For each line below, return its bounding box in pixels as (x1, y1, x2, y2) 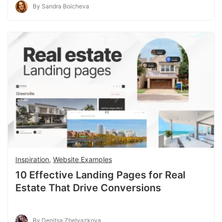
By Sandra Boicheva (33, 2, 89, 10)
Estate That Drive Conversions (15, 182, 161, 194)
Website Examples (53, 155, 112, 164)
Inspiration (15, 155, 49, 164)
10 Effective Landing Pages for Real (15, 169, 185, 181)
